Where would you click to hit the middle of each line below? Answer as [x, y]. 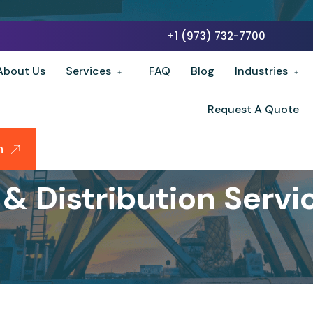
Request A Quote [253, 109]
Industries [261, 71]
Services [88, 71]
